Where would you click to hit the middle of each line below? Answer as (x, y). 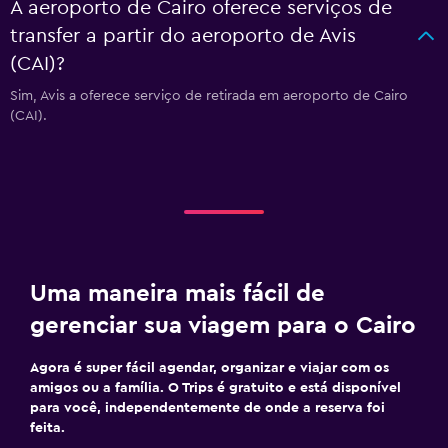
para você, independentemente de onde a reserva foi (207, 408)
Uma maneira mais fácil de (177, 294)
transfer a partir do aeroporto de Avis (183, 36)
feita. (47, 428)
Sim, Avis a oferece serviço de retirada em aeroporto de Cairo (209, 96)
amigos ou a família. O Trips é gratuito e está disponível (215, 388)
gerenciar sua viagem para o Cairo (223, 326)
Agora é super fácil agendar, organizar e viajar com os (209, 368)
